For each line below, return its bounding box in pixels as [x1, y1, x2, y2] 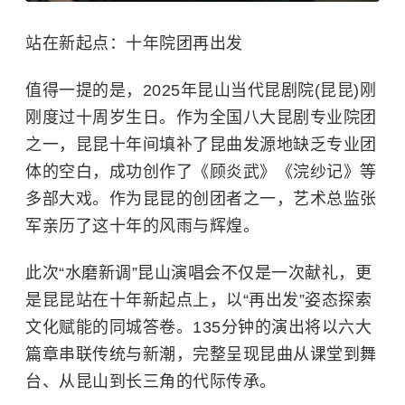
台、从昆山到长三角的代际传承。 [25, 372, 277, 391]
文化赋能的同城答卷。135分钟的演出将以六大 [25, 318, 372, 336]
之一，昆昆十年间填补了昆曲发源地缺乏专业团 [25, 136, 377, 154]
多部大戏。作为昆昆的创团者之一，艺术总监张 [25, 190, 377, 208]
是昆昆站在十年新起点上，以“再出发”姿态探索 [25, 291, 372, 309]
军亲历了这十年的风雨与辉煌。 [25, 217, 259, 235]
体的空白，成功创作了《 [25, 163, 210, 181]
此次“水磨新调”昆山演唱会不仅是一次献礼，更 [25, 264, 372, 282]
